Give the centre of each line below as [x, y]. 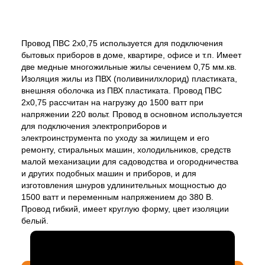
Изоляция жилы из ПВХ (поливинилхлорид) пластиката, [129, 78]
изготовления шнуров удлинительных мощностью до [124, 185]
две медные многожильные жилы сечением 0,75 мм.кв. [129, 67]
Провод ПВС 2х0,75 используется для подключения [122, 43]
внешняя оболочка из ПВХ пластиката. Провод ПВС [122, 90]
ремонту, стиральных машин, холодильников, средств [126, 149]
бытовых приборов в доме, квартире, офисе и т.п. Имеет [131, 55]
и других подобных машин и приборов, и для [109, 173]
